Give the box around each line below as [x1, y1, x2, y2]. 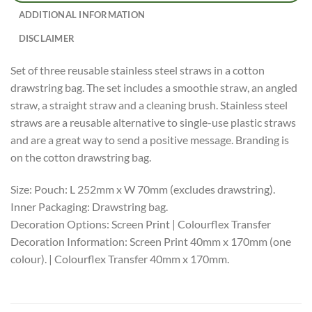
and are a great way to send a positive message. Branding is [10, 133, 289, 146]
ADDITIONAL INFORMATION [18, 9, 146, 20]
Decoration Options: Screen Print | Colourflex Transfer [10, 217, 271, 231]
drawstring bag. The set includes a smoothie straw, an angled [10, 81, 297, 94]
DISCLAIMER [18, 33, 75, 44]
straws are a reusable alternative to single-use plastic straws [10, 116, 296, 129]
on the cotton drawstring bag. [10, 150, 151, 164]
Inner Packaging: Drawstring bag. [10, 199, 168, 213]
